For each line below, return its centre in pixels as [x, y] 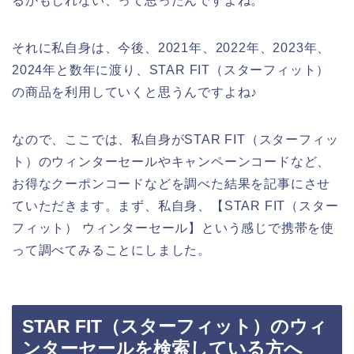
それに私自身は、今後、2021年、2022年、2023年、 [171, 48]
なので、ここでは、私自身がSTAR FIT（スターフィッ [175, 140]
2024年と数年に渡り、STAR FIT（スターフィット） [171, 70]
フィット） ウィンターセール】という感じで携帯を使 [173, 228]
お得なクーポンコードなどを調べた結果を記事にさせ [171, 184]
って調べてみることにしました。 [111, 250]
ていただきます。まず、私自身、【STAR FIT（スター [175, 206]
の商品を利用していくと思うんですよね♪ [135, 92]
